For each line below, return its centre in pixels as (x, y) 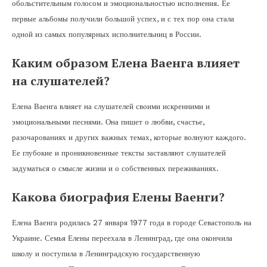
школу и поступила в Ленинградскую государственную (106, 253)
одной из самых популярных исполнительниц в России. (107, 34)
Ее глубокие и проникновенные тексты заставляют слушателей (119, 153)
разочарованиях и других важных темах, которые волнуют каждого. (129, 137)
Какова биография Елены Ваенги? (118, 197)
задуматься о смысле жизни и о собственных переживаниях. (115, 168)
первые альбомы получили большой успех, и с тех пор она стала (123, 18)
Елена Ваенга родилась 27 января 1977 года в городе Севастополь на (132, 222)
